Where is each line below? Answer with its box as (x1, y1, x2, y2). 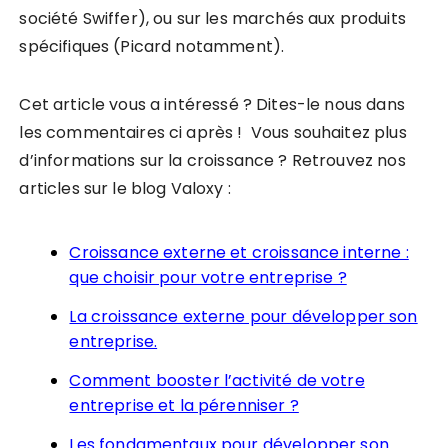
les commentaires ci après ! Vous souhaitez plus (19, 120, 407, 144)
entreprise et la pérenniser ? (69, 393, 299, 417)
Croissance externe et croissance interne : (69, 240, 409, 264)
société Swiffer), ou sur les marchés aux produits (19, 6, 406, 30)
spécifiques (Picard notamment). (19, 34, 285, 58)
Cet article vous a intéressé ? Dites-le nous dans (19, 92, 405, 116)
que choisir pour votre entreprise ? (69, 265, 347, 289)
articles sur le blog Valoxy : (19, 176, 231, 200)
